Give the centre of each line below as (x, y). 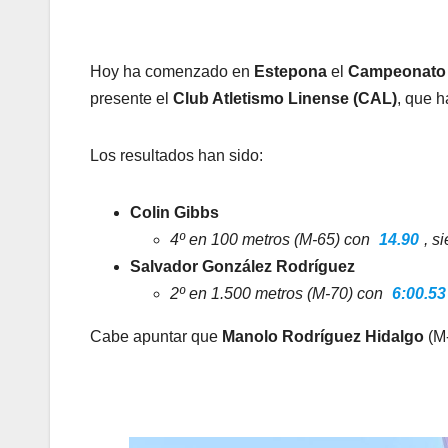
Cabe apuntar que (156, 336)
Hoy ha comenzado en (172, 71)
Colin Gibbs (174, 212)
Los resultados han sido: (176, 155)
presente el (131, 98)
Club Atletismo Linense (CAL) (285, 98)
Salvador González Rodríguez (242, 266)
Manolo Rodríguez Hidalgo (323, 336)
